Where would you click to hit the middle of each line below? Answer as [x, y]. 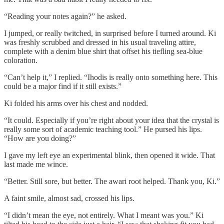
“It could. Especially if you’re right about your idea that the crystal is [111, 120]
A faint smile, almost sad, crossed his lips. [69, 198]
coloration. [21, 60]
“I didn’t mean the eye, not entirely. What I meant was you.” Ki [104, 215]
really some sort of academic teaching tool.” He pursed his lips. [103, 129]
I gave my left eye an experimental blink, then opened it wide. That [109, 155]
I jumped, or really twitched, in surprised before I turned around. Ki [110, 33]
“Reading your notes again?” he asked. [65, 16]
